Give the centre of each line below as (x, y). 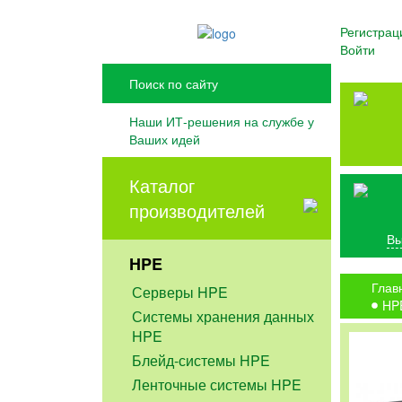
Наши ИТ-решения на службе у (222, 122)
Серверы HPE (180, 292)
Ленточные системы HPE (217, 385)
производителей (197, 211)
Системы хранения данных (223, 316)
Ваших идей (165, 140)
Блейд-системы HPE (201, 360)
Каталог (162, 186)
